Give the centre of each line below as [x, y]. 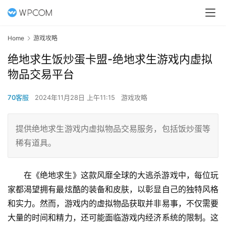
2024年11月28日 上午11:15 [76, 98]
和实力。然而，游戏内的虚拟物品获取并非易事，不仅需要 [113, 204]
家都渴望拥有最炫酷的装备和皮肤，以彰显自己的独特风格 [113, 189]
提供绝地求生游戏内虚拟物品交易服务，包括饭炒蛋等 [113, 129]
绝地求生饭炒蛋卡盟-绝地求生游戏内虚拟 [110, 59]
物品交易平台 [41, 74]
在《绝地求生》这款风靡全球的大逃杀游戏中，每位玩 [121, 175]
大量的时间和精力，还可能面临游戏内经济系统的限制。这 [113, 218]
